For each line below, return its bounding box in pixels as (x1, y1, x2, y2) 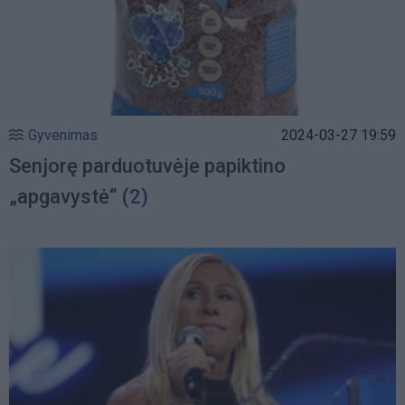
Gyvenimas (28, 126, 98, 144)
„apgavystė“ (9, 184, 117, 208)
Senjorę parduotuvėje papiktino (9, 154, 286, 177)
